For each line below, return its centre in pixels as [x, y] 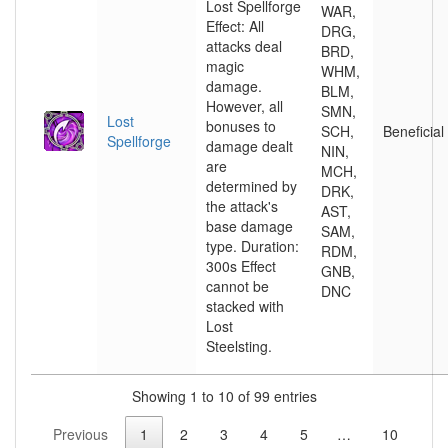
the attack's [242, 206]
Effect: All [235, 26]
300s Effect [241, 266]
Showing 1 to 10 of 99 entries [224, 395]
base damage [249, 226]
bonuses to [241, 126]
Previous [80, 434]
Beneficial [413, 131]
